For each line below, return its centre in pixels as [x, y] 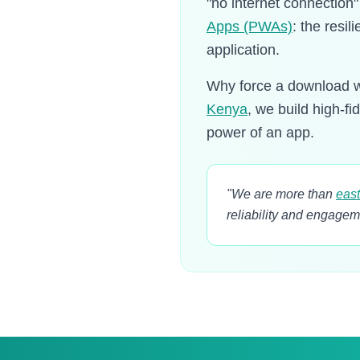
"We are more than [281, 194]
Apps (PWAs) [250, 27]
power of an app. [260, 133]
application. [243, 50]
